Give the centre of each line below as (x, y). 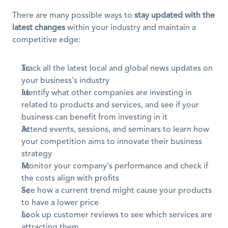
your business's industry (65, 81)
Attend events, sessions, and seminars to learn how (115, 130)
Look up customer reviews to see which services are (117, 215)
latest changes (39, 28)
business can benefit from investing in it (94, 118)
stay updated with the (175, 16)
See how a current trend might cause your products (117, 191)
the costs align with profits (70, 179)
